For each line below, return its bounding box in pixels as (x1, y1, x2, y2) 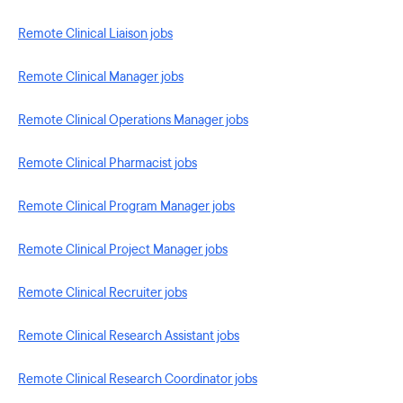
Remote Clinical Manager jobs (18, 68, 184, 85)
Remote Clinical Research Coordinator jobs (18, 371, 257, 388)
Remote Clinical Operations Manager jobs (18, 112, 248, 129)
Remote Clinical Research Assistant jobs (18, 327, 239, 345)
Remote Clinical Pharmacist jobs (18, 155, 197, 172)
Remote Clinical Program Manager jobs (18, 198, 235, 215)
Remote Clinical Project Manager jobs (18, 241, 228, 258)
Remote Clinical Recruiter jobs (18, 284, 187, 301)
